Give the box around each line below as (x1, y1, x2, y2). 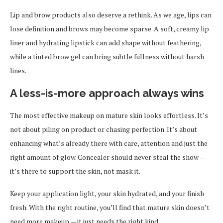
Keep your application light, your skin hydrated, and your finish (10, 189, 204, 198)
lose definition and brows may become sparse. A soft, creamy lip (10, 24, 209, 33)
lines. (10, 66, 26, 75)
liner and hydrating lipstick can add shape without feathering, (10, 38, 201, 47)
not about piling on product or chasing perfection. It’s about (10, 124, 197, 134)
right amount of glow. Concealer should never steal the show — (10, 152, 205, 162)
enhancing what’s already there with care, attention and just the (10, 138, 208, 148)
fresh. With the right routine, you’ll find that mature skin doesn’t (10, 203, 210, 212)
